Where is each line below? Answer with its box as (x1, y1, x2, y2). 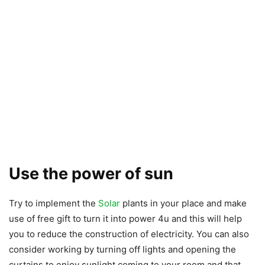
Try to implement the (9, 198, 98, 209)
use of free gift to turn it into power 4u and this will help (9, 213, 242, 225)
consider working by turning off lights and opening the (9, 244, 236, 256)
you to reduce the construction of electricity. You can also (9, 228, 249, 240)
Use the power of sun (9, 164, 173, 184)
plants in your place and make (120, 198, 247, 209)
